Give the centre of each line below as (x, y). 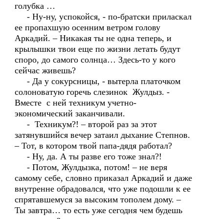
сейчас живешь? (45, 70)
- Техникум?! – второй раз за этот (86, 124)
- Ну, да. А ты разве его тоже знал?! (88, 156)
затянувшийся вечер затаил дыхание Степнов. (102, 135)
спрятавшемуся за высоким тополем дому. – (98, 199)
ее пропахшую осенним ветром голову (88, 27)
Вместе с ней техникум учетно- (76, 103)
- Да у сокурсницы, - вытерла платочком (98, 81)
